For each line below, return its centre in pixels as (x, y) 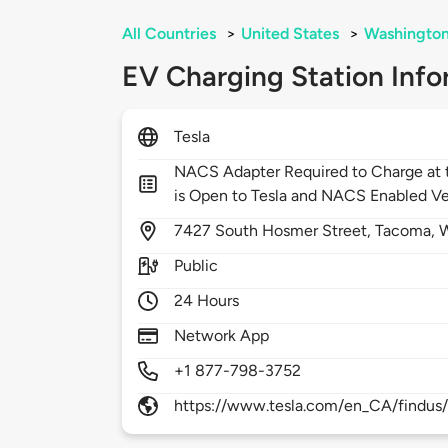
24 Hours (207, 301)
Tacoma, (407, 231)
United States (290, 34)
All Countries (169, 34)
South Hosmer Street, (295, 231)
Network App (222, 336)
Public (196, 266)
